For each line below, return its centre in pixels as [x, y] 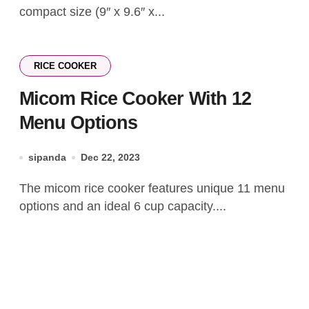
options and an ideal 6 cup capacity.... [123, 206]
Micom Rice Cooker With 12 [135, 99]
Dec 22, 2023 [110, 157]
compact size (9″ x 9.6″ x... [92, 12]
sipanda [47, 157]
